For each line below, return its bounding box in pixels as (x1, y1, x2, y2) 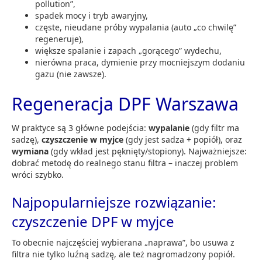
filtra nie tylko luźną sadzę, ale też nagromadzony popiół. (12, 248, 235, 260)
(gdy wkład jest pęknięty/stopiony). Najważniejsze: (49, 145, 247, 157)
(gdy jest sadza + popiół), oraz (123, 133, 242, 145)
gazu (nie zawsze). (35, 68, 106, 80)
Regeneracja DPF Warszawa (12, 91, 239, 116)
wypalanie (149, 122, 189, 133)
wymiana (12, 145, 49, 157)
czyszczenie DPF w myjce (12, 211, 174, 231)
